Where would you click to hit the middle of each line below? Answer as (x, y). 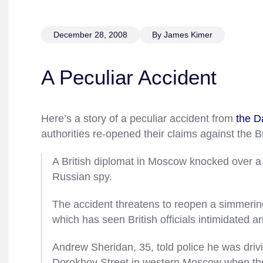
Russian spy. (82, 177)
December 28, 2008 (90, 35)
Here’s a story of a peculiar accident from (139, 119)
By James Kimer (182, 35)
